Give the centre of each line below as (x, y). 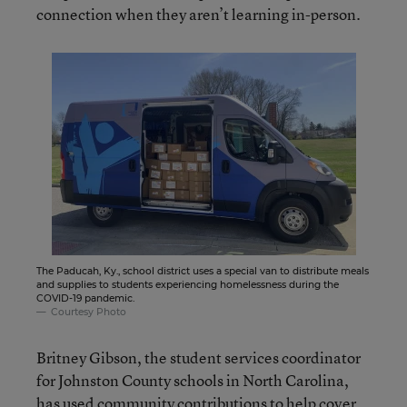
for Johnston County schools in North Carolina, (193, 380)
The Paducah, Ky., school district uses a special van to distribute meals (203, 271)
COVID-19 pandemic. (85, 298)
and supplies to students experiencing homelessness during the (188, 284)
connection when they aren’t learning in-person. (199, 14)
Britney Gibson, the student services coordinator (199, 357)
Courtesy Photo (89, 312)
